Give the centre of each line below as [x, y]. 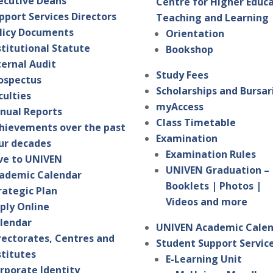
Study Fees [183, 75]
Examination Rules [211, 154]
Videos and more [207, 202]
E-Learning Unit [204, 259]
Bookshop [190, 50]
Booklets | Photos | [214, 186]
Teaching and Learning [213, 18]
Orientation [195, 34]
